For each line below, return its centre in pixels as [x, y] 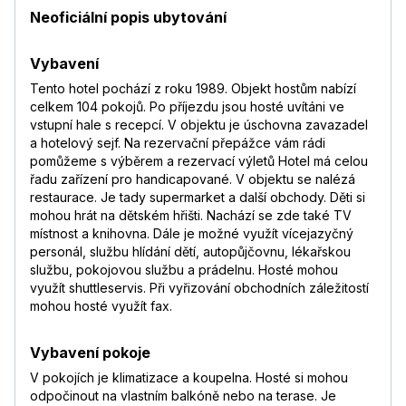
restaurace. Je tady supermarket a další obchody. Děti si [198, 198]
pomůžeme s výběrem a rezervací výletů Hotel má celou [199, 161]
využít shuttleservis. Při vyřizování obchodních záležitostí [199, 288]
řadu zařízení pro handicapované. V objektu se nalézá [193, 179]
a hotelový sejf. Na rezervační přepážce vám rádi [178, 143]
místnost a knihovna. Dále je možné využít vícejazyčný [192, 234]
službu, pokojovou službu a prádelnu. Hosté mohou [184, 270]
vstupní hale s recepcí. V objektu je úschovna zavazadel [199, 125]
